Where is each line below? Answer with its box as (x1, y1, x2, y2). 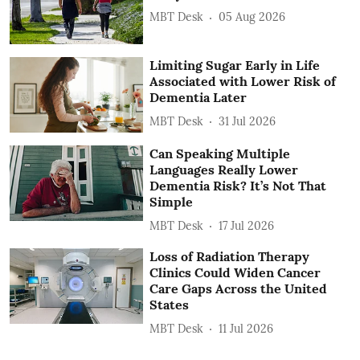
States (149, 297, 190, 313)
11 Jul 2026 (219, 321, 274, 336)
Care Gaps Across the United (149, 280, 328, 297)
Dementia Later (149, 89, 247, 106)
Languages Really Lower (149, 162, 299, 178)
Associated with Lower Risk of (149, 73, 337, 90)
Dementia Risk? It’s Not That (149, 178, 327, 194)
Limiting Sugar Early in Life (149, 57, 321, 74)
